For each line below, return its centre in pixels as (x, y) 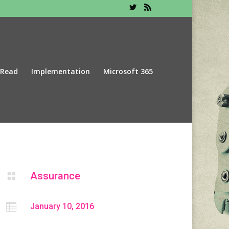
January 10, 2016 (62, 206)
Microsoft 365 (128, 71)
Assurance (55, 176)
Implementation (60, 71)
